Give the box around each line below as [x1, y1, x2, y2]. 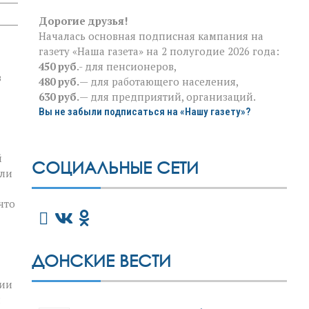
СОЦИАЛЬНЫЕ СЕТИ [32, 157, 199, 177]
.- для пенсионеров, [77, 59, 177, 73]
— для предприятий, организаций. [79, 89, 256, 103]
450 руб [39, 59, 77, 73]
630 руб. [39, 89, 79, 103]
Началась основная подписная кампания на [39, 28, 263, 43]
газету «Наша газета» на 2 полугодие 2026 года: [39, 43, 279, 58]
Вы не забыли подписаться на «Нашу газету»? [39, 105, 250, 118]
